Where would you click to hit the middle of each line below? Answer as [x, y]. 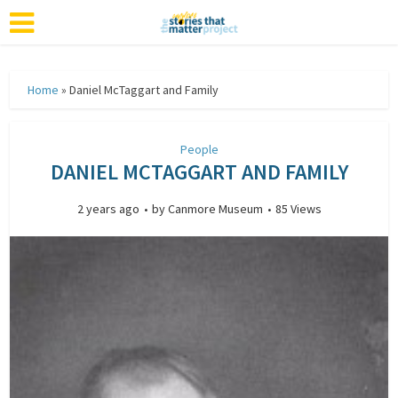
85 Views [298, 209]
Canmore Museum [215, 209]
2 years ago [108, 209]
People [199, 149]
